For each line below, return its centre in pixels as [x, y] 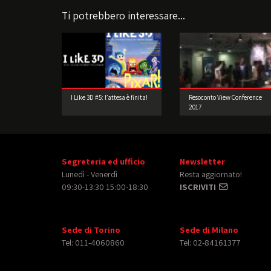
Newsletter [202, 161]
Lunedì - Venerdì [90, 174]
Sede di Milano [209, 229]
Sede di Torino [91, 229]
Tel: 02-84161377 [210, 242]
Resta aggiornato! [211, 174]
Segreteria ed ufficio [103, 161]
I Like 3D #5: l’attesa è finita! [109, 97]
